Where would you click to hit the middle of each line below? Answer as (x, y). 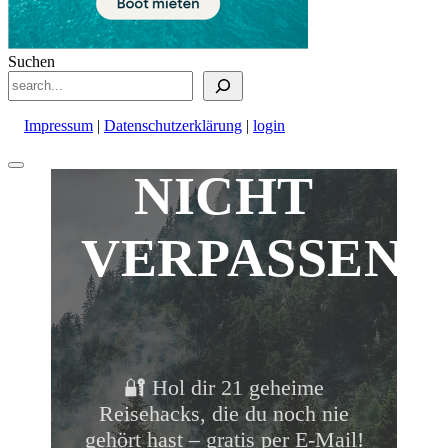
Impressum (58, 125)
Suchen (31, 61)
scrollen (37, 201)
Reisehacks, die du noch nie (224, 413)
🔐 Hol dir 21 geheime (224, 387)
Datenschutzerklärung (173, 125)
